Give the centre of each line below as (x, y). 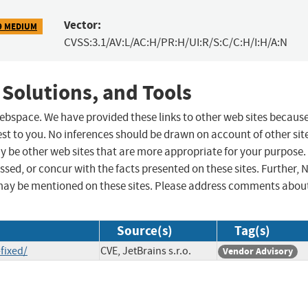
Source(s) (145, 231)
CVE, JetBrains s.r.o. (146, 251)
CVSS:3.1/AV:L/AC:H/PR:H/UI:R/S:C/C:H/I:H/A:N (175, 43)
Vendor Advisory (258, 252)
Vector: (82, 25)
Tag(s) (252, 231)
